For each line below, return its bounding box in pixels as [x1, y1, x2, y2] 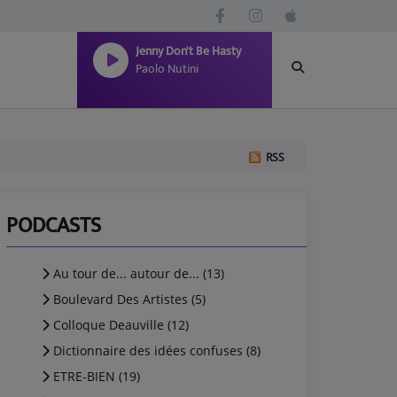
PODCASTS [6, 208, 101, 244]
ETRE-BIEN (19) [50, 368, 140, 385]
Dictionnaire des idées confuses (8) [50, 342, 261, 359]
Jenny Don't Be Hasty [136, 41, 241, 61]
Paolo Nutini [136, 58, 198, 79]
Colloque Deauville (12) [50, 316, 189, 333]
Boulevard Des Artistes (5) [50, 291, 206, 307]
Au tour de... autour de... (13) [50, 265, 224, 282]
